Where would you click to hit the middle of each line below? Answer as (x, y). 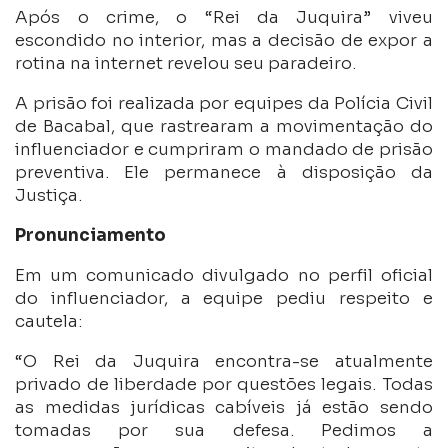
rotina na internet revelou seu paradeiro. (186, 63)
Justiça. (49, 195)
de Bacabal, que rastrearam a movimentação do (224, 126)
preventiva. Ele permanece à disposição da (224, 172)
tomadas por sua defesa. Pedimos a (224, 430)
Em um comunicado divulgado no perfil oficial (224, 275)
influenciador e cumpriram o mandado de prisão (224, 149)
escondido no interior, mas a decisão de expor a (224, 40)
